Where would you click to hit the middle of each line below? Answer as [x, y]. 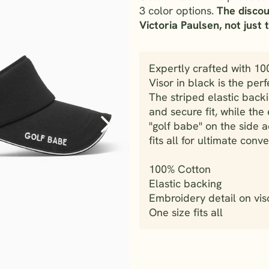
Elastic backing [185, 183]
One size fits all [186, 212]
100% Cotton [180, 169]
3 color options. [178, 10]
